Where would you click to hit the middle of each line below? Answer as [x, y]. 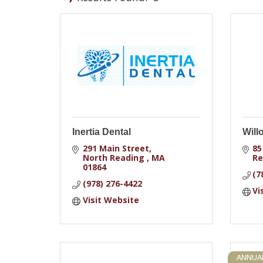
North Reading [114, 158]
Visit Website [111, 200]
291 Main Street [116, 148]
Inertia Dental [102, 132]
